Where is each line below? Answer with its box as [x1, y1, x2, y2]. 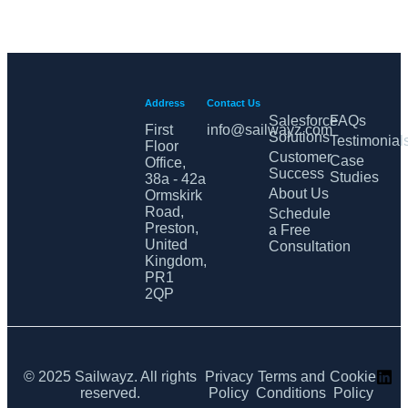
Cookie [330, 368, 377, 384]
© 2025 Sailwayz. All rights [24, 368, 197, 384]
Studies [330, 168, 380, 185]
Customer [268, 148, 331, 165]
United [145, 236, 189, 252]
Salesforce [268, 112, 338, 128]
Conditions [256, 384, 327, 401]
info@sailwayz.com [206, 121, 332, 138]
